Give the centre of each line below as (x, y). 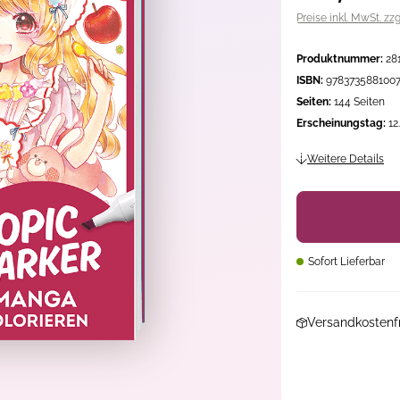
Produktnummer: (340, 59)
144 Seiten (359, 102)
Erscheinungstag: (341, 123)
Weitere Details (346, 159)
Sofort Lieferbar (345, 262)
